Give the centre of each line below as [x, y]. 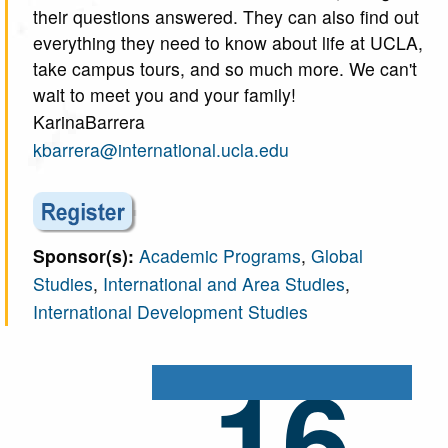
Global [337, 255]
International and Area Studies [224, 283]
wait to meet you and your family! [164, 94]
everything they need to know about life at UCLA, [228, 42]
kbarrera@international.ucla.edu [161, 149]
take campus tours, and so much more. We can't [225, 68]
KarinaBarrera [89, 121]
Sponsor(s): [86, 255]
